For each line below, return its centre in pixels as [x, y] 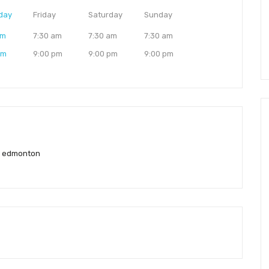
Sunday [158, 15]
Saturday [106, 15]
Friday [44, 15]
